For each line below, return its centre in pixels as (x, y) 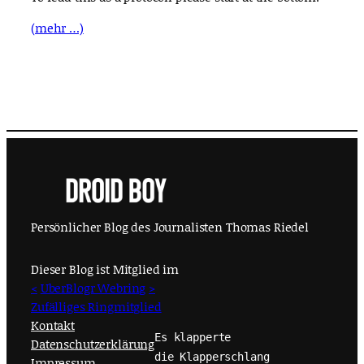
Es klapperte (193, 338)
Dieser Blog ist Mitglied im (105, 269)
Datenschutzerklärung (93, 343)
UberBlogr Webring (93, 287)
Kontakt (53, 325)
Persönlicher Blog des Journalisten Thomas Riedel (170, 226)
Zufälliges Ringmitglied (96, 306)
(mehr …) (57, 27)
